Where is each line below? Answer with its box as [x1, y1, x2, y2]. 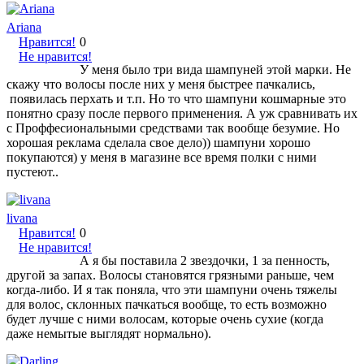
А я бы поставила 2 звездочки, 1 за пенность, [80, 253, 330, 267]
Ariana [6, 19, 41, 34]
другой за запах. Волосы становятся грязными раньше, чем [6, 267, 334, 282]
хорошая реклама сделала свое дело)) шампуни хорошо [6, 135, 310, 149]
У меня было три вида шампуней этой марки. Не [80, 62, 351, 76]
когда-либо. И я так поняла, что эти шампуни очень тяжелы [6, 282, 337, 297]
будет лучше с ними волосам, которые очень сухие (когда [6, 311, 323, 326]
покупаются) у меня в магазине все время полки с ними [6, 149, 317, 164]
